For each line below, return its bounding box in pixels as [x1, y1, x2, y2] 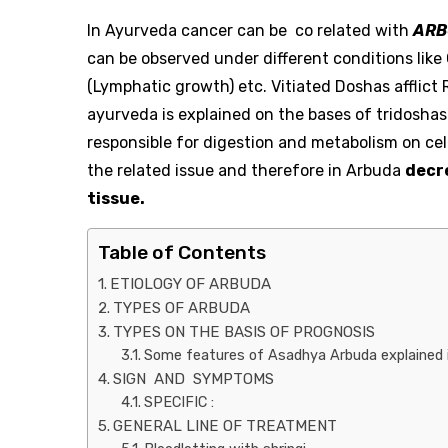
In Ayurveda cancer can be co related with [87, 21, 413, 41]
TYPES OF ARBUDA [113, 299, 251, 318]
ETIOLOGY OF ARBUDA [110, 275, 272, 294]
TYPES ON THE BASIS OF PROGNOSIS [113, 323, 376, 342]
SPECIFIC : [143, 394, 214, 412]
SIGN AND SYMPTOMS [113, 370, 275, 389]
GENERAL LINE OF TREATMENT [113, 417, 338, 436]
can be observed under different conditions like [87, 49, 446, 69]
